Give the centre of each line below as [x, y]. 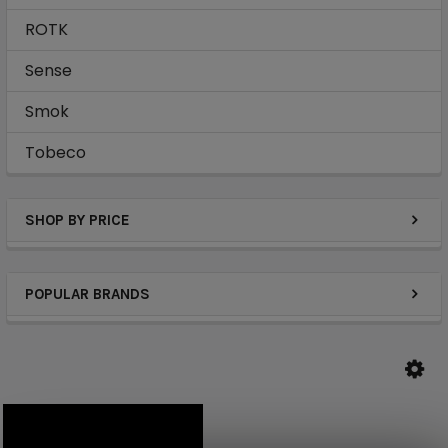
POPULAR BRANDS [87, 294]
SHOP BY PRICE [77, 220]
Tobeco [55, 152]
